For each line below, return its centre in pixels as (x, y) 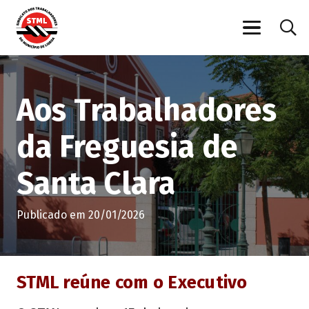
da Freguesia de (127, 147)
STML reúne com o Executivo (132, 283)
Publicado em (52, 215)
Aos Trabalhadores (147, 111)
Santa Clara (96, 184)
